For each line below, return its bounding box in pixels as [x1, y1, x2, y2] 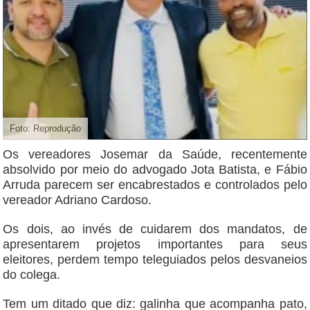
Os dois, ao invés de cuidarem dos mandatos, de [3, 221, 307, 236]
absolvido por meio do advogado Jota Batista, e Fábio [3, 162, 307, 176]
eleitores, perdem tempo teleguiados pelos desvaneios [3, 252, 307, 266]
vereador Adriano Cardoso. [3, 192, 152, 207]
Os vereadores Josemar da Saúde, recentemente [3, 147, 307, 161]
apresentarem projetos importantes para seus [3, 237, 307, 251]
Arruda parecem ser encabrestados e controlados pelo [3, 177, 307, 192]
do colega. [3, 267, 61, 282]
